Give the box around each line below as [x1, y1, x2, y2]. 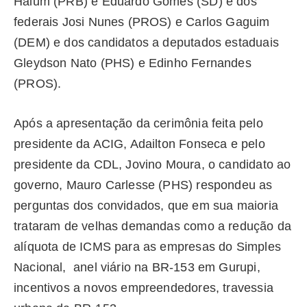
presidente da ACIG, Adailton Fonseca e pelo [14, 136, 265, 151]
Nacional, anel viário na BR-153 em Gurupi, [14, 260, 260, 274]
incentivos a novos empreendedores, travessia [14, 280, 273, 295]
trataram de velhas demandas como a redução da [14, 219, 292, 233]
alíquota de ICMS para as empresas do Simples [14, 239, 281, 254]
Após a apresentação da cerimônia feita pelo [14, 116, 263, 130]
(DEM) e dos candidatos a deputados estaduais [14, 36, 279, 50]
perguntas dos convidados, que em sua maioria [14, 198, 282, 212]
